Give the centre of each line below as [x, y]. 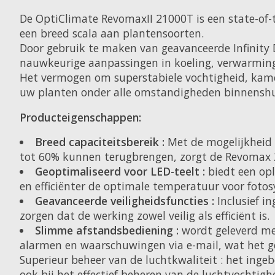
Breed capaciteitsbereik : [99, 142]
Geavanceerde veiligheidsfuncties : [124, 201]
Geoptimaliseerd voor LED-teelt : [120, 172]
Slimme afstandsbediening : [107, 230]
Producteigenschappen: [80, 117]
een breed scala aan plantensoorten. [112, 33]
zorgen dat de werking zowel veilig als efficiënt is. [145, 216]
